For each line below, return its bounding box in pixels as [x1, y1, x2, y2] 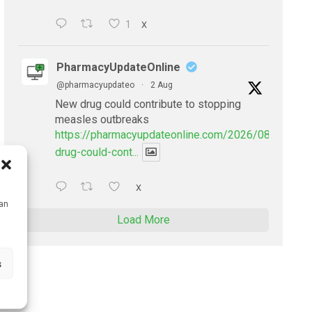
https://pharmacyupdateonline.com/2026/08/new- [55, 127, 299, 141]
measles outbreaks [55, 112, 149, 126]
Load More [117, 213, 170, 227]
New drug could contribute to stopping [55, 97, 241, 111]
